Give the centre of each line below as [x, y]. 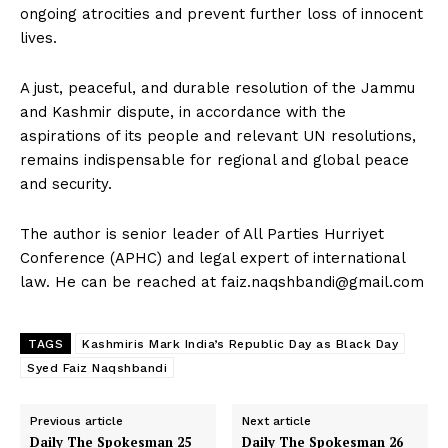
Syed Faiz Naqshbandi [97, 367]
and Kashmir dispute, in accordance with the [183, 111]
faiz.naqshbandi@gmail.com [322, 281]
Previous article [76, 420]
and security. [66, 183]
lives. [38, 37]
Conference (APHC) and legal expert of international [212, 257]
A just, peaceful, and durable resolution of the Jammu [217, 87]
